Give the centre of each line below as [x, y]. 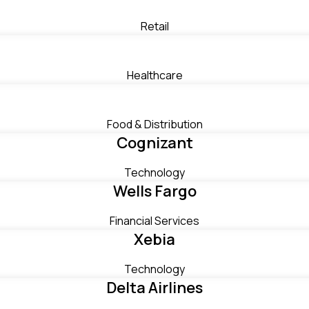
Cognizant [154, 143]
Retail [154, 26]
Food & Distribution [154, 124]
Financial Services [154, 221]
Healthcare [154, 75]
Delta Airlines [154, 288]
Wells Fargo [154, 191]
